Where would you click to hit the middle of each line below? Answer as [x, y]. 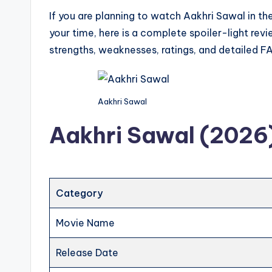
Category [80, 193]
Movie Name [86, 223]
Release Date [87, 253]
